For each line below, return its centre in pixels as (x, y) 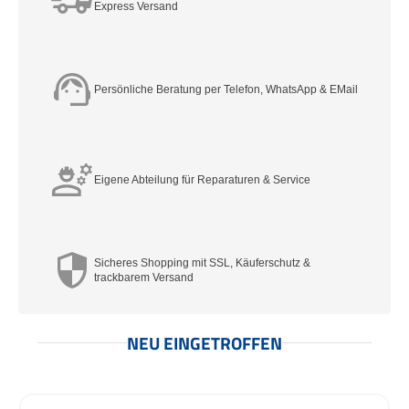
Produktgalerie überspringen (92, 374)
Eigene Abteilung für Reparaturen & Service (202, 180)
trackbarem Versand (144, 278)
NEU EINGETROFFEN (204, 343)
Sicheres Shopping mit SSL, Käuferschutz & (202, 263)
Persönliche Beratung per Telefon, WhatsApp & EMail (226, 90)
